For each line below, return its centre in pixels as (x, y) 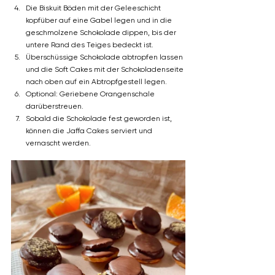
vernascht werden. (58, 143)
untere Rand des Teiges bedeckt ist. (90, 45)
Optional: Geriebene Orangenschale (91, 94)
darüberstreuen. (55, 107)
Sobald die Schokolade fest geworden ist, (100, 119)
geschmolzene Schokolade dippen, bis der (102, 33)
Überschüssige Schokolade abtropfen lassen (105, 57)
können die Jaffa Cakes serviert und (90, 131)
